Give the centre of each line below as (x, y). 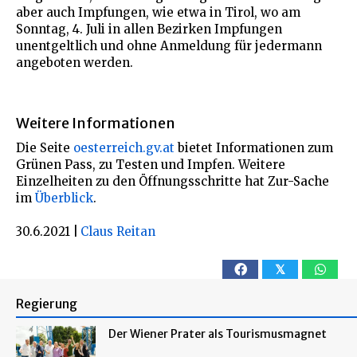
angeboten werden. (75, 62)
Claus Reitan (118, 231)
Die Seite (45, 147)
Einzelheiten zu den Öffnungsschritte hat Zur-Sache (173, 181)
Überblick (64, 198)
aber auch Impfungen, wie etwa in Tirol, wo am (158, 12)
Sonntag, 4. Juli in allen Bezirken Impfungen (149, 29)
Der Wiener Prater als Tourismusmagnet (218, 333)
